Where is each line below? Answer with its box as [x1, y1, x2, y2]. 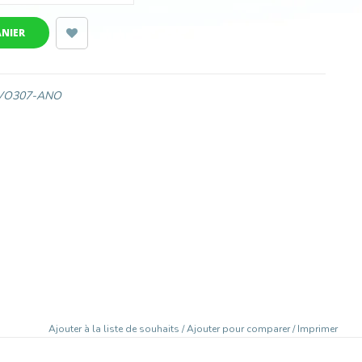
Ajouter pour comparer [187, 322, 293, 335]
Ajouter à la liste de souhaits [48, 322, 182, 335]
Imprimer [297, 322, 338, 335]
